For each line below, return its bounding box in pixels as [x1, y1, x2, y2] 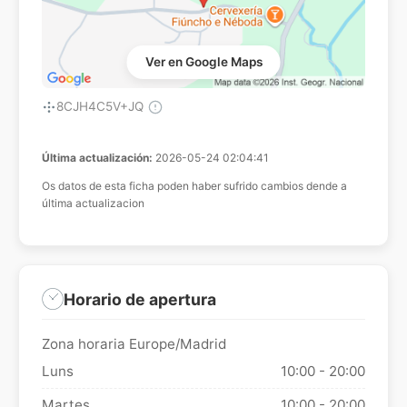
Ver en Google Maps [144, 55, 263, 70]
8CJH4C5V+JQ [56, 99, 144, 114]
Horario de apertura [64, 289, 216, 309]
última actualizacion [42, 196, 144, 211]
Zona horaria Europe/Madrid [42, 335, 226, 353]
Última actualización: [42, 151, 155, 165]
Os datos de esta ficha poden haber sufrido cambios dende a [42, 179, 347, 194]
